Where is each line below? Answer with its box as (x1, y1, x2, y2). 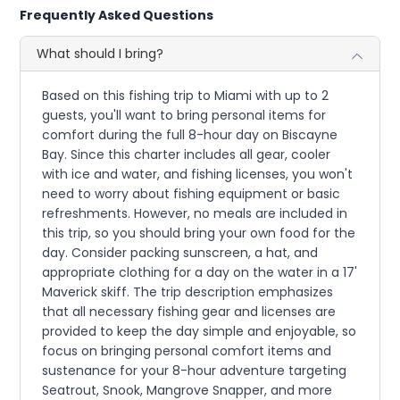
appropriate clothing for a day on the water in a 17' (42, 263, 358, 282)
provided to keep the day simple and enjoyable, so (42, 322, 357, 341)
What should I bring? (37, 45, 164, 63)
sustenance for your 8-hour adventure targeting (42, 362, 347, 380)
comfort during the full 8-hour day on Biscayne (42, 126, 338, 145)
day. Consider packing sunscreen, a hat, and (42, 244, 319, 262)
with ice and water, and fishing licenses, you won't (42, 165, 354, 184)
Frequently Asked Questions (20, 6, 214, 25)
